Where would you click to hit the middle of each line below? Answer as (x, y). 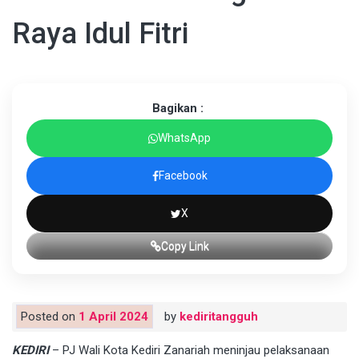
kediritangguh (219, 317)
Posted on (50, 317)
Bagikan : (177, 109)
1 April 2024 (113, 317)
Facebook (183, 176)
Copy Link (185, 246)
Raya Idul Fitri (100, 34)
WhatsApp (184, 138)
